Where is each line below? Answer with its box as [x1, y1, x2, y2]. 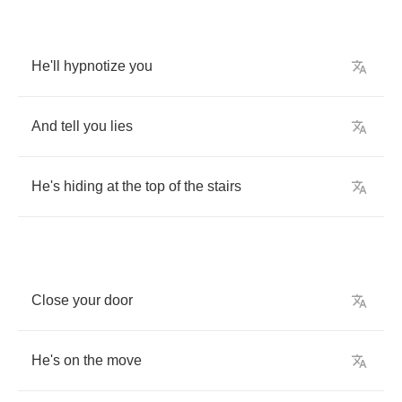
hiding [64, 179, 103, 194]
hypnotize [64, 58, 126, 74]
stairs [207, 179, 241, 194]
